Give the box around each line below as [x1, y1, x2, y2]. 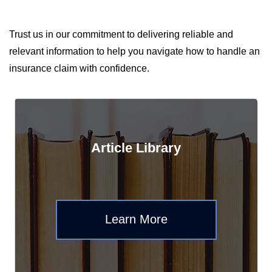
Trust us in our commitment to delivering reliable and [9, 29, 233, 39]
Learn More [104, 212, 168, 226]
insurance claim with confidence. [9, 63, 149, 73]
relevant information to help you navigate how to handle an [9, 46, 260, 56]
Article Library [91, 140, 181, 155]
